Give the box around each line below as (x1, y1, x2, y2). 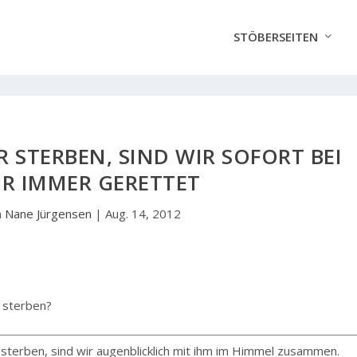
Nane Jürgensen (5, 206, 92, 222)
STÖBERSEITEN (233, 29, 318, 45)
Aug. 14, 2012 (105, 206, 182, 222)
